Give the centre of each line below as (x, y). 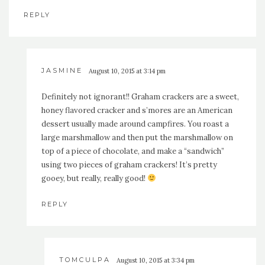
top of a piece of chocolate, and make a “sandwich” (133, 151)
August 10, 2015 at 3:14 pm (127, 71)
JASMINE (62, 71)
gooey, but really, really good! (94, 179)
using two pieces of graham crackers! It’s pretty (129, 165)
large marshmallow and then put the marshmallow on (137, 138)
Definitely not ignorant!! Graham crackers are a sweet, (140, 97)
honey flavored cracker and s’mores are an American (137, 111)
